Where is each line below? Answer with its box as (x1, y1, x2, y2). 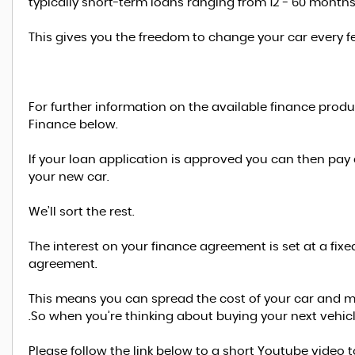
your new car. (29, 171, 109, 183)
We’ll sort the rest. (29, 206, 135, 218)
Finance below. (29, 119, 118, 131)
